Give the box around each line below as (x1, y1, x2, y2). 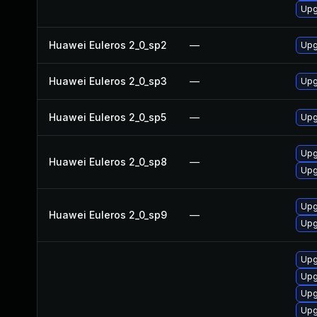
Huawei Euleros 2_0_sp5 (49, 111, 166, 123)
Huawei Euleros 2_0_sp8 (49, 156, 167, 168)
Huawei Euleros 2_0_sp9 (49, 209, 167, 221)
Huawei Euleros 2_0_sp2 (49, 39, 167, 51)
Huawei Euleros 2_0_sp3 (49, 75, 167, 87)
